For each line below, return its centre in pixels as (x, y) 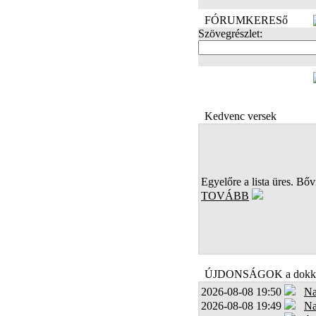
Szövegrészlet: (230, 34)
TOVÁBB (225, 196)
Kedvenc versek (241, 116)
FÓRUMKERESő (246, 20)
